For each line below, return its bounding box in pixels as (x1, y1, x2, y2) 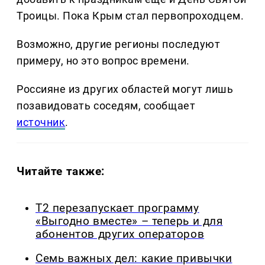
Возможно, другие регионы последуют (17, 38, 221, 51)
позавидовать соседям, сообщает (17, 99, 196, 112)
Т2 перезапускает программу (35, 202, 199, 215)
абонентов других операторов (35, 228, 205, 241)
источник (17, 116, 66, 129)
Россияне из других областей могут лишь (17, 83, 234, 96)
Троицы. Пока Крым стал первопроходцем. (17, 9, 244, 22)
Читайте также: (17, 164, 105, 179)
